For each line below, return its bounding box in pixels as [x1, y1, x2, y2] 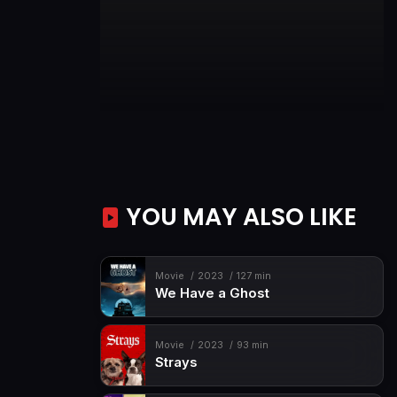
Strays [154, 354, 198, 370]
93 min [236, 339, 269, 351]
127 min [236, 270, 271, 283]
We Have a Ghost [154, 285, 269, 302]
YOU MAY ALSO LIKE [121, 199, 357, 233]
